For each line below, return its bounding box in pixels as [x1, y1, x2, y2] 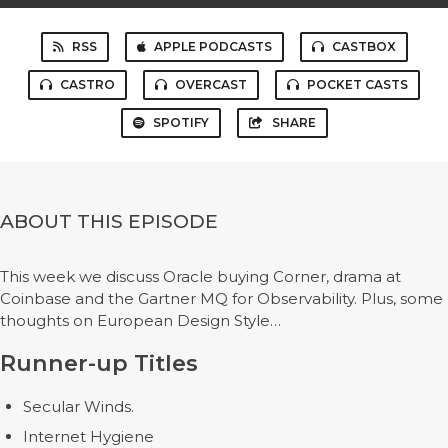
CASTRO [60, 77, 115, 92]
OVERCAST [175, 77, 247, 92]
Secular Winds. [22, 397, 134, 416]
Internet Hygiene [22, 426, 154, 446]
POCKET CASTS [307, 77, 408, 92]
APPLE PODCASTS [153, 39, 272, 54]
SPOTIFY [152, 115, 209, 130]
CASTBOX [331, 39, 396, 54]
